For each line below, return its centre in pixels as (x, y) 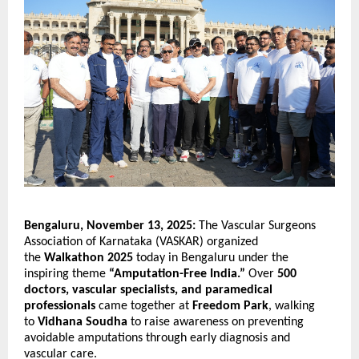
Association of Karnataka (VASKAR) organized (141, 242)
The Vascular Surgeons (256, 226)
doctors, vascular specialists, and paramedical (148, 290)
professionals (60, 307)
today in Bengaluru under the (211, 258)
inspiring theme (67, 274)
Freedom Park (230, 307)
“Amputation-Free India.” (177, 274)
